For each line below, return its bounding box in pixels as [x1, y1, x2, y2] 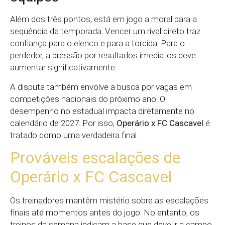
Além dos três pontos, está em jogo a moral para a [10, 14, 197, 25]
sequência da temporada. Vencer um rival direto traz [10, 26, 200, 37]
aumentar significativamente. [10, 62, 117, 73]
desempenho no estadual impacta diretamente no [10, 105, 194, 116]
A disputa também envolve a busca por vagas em [10, 81, 192, 92]
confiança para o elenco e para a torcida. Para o [10, 38, 185, 49]
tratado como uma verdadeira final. [10, 130, 138, 140]
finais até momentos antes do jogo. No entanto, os [10, 207, 199, 217]
